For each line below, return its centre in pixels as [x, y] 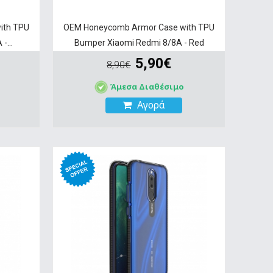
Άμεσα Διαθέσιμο [147, 86]
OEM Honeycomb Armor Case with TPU [139, 27]
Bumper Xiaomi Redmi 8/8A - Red [139, 42]
